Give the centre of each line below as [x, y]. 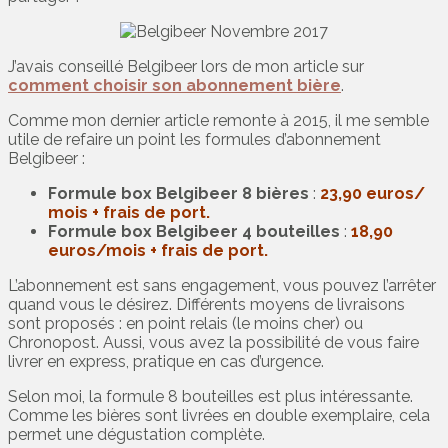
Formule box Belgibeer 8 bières [178, 193]
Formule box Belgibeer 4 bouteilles [194, 231]
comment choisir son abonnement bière [174, 85]
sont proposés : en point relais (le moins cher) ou [185, 323]
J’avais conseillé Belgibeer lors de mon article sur [186, 66]
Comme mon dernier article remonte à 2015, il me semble [218, 120]
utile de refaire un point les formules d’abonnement [194, 139]
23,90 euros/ [372, 193]
